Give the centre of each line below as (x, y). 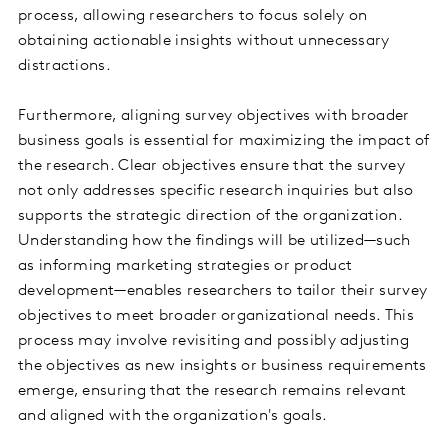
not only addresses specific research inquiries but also (216, 191)
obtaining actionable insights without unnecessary (204, 41)
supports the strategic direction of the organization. (210, 216)
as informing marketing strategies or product (185, 266)
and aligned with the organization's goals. (173, 416)
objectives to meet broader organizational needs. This (216, 316)
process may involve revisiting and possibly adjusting (213, 341)
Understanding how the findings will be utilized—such (214, 241)
